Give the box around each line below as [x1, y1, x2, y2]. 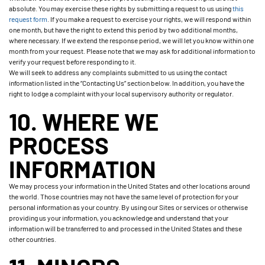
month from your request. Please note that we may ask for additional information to [9, 47, 256, 55]
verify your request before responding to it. [9, 57, 136, 66]
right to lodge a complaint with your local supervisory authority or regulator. [9, 89, 234, 98]
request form [9, 15, 47, 23]
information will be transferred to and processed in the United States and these [9, 224, 242, 232]
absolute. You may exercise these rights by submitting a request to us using [9, 4, 232, 12]
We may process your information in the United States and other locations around [9, 182, 250, 190]
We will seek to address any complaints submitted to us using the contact [9, 68, 227, 76]
